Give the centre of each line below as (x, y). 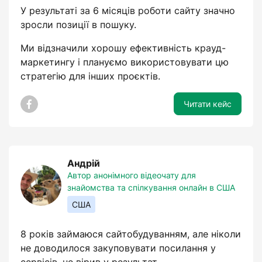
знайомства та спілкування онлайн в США (151, 187)
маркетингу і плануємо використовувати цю (125, 62)
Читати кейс (208, 104)
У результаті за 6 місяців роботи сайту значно (128, 11)
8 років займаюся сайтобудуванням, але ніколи (131, 234)
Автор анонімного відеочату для (132, 175)
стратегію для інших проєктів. (90, 76)
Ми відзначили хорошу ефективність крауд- (123, 48)
